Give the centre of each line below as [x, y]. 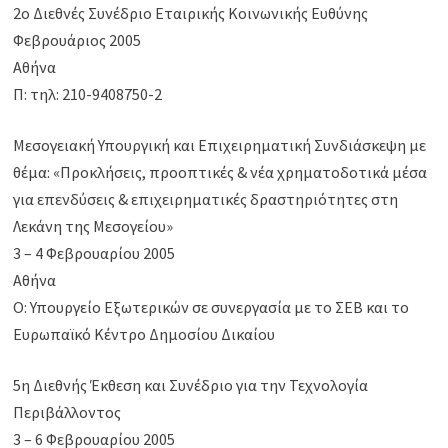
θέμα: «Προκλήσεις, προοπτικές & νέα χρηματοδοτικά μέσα [220, 172]
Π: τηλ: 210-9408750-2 [88, 94]
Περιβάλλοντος [67, 412]
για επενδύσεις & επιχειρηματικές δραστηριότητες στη [206, 199]
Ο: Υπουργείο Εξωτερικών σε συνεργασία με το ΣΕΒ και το [211, 307]
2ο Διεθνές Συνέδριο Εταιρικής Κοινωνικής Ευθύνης [191, 13]
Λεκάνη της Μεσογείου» [93, 226]
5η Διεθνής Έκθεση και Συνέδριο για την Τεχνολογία [191, 385]
